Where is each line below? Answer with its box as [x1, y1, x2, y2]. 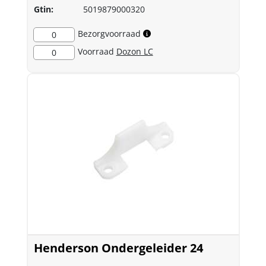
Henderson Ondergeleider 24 [33, 240, 203, 256]
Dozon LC [116, 46, 153, 57]
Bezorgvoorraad [77, 28, 141, 39]
